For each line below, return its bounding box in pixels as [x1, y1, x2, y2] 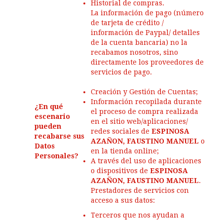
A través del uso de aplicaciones [91, 157, 201, 165]
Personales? [35, 152, 78, 160]
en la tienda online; [91, 147, 159, 155]
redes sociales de [91, 127, 151, 135]
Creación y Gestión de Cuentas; [91, 88, 198, 96]
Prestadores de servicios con [91, 186, 189, 194]
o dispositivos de [91, 167, 150, 175]
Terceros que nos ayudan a [91, 211, 184, 219]
